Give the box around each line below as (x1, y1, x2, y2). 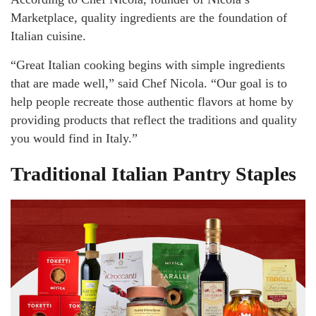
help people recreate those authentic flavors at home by (11, 95, 293, 109)
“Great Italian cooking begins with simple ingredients (11, 58, 285, 73)
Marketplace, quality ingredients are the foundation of (11, 11, 287, 25)
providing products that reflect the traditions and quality (11, 113, 297, 128)
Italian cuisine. (11, 29, 86, 44)
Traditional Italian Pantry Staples (11, 163, 296, 186)
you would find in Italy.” (11, 131, 138, 146)
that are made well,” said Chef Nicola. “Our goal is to (11, 76, 287, 91)
